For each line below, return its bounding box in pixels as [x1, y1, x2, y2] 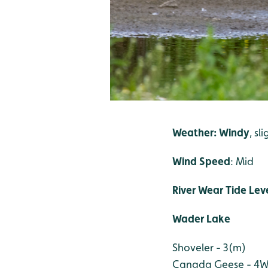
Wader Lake [172, 212, 230, 225]
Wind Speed [172, 154, 230, 167]
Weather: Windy [172, 126, 249, 139]
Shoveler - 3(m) [172, 240, 246, 254]
